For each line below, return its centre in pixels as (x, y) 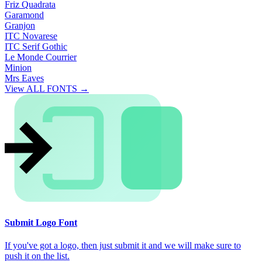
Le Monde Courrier (41, 57)
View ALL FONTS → (47, 89)
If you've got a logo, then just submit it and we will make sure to (123, 245)
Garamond (24, 15)
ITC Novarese (31, 36)
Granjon (20, 26)
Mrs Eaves (24, 78)
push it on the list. (37, 256)
